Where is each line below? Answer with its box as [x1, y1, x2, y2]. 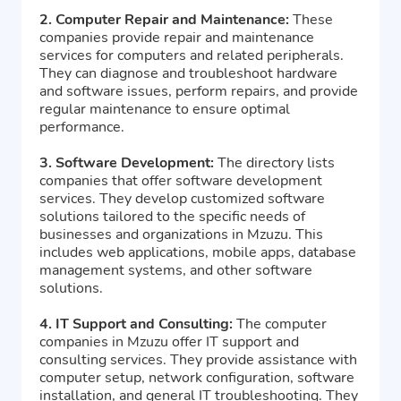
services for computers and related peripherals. [39, 46, 344, 66]
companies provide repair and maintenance [39, 28, 314, 48]
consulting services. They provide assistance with [39, 350, 357, 371]
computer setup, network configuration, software [39, 368, 354, 388]
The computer [233, 314, 327, 335]
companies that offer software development [39, 171, 322, 192]
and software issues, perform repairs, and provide [39, 81, 358, 102]
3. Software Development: [39, 153, 214, 174]
